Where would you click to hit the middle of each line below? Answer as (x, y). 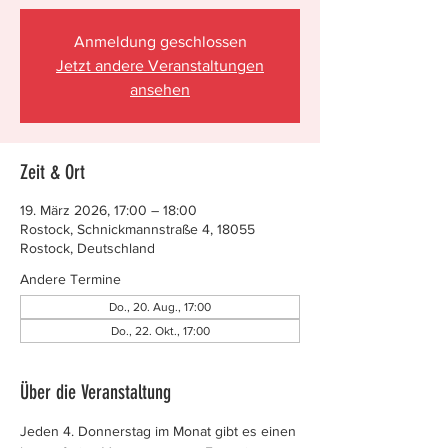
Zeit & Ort (52, 172)
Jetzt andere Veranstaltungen (160, 65)
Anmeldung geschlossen (160, 41)
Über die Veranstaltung (95, 392)
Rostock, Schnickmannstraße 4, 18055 (137, 229)
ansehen (160, 89)
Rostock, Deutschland (87, 248)
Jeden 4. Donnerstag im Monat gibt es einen (160, 431)
